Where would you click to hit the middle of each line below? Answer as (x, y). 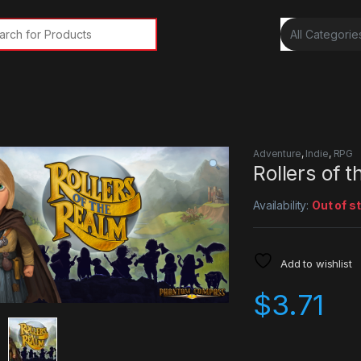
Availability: (283, 205)
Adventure (277, 154)
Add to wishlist (316, 264)
